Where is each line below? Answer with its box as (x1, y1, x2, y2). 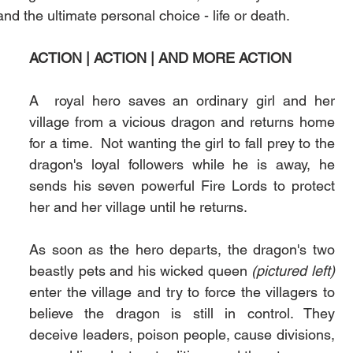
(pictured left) (251, 262, 336, 279)
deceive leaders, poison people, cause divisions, (29, 325, 335, 343)
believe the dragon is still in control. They (29, 304, 335, 321)
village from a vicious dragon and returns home (29, 113, 335, 130)
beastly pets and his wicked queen (29, 262, 252, 279)
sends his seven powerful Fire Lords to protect (29, 176, 335, 194)
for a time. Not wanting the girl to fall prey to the (29, 134, 335, 151)
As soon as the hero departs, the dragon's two (29, 240, 335, 258)
